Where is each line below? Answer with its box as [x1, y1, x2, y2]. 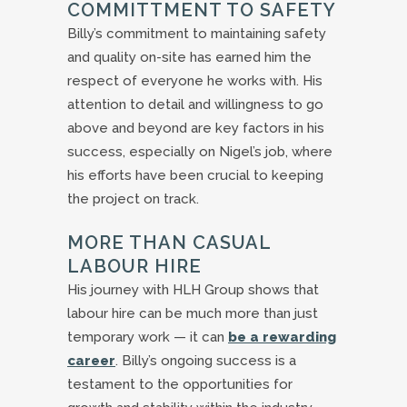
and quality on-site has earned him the [67, 49, 312, 66]
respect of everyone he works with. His [67, 73, 323, 90]
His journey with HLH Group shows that [67, 282, 319, 299]
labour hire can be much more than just [67, 305, 318, 323]
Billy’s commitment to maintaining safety [67, 25, 326, 43]
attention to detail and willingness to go [67, 96, 323, 114]
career [67, 352, 115, 370]
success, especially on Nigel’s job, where [67, 144, 333, 161]
